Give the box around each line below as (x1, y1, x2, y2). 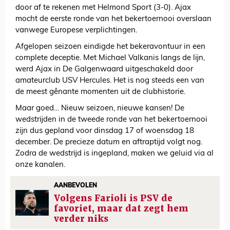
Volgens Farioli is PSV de (53, 193, 172, 204)
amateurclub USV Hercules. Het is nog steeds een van (15, 77, 204, 85)
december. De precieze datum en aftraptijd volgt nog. (15, 139, 202, 147)
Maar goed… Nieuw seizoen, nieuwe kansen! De (15, 105, 184, 113)
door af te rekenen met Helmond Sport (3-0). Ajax (15, 4, 191, 12)
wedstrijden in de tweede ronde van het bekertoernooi (15, 116, 207, 124)
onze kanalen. (15, 161, 65, 169)
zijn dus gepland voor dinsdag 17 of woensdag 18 (15, 127, 194, 136)
